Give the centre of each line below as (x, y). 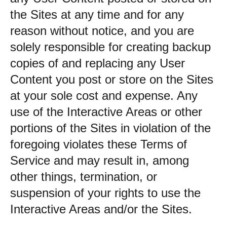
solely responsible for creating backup (110, 47)
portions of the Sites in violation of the (110, 128)
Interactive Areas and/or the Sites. (101, 209)
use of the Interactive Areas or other (106, 112)
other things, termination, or (84, 177)
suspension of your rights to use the (105, 193)
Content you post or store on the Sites (112, 79)
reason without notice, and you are (102, 31)
